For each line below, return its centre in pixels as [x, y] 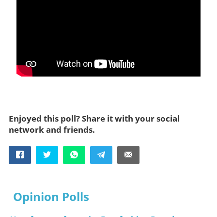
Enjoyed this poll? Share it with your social [94, 118]
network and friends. [52, 129]
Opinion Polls [51, 197]
